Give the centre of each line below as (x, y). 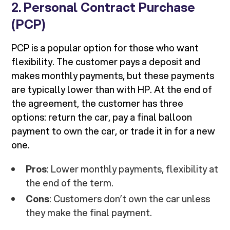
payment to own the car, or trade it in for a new (113, 131)
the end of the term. (70, 183)
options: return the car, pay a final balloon (102, 117)
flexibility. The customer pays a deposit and (106, 62)
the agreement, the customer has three (98, 103)
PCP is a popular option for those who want (105, 48)
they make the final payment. (89, 213)
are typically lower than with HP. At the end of (112, 90)
